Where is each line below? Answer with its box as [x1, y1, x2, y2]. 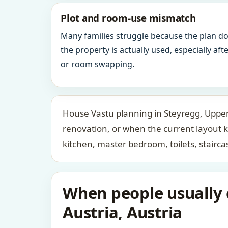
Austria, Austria [63, 202, 182, 223]
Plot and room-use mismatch [61, 12, 196, 25]
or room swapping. [61, 59, 134, 70]
